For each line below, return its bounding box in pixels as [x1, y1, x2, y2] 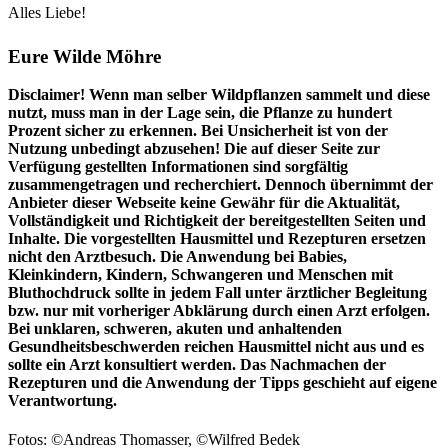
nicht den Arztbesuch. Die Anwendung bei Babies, [8, 248, 347, 266]
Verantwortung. [8, 392, 117, 410]
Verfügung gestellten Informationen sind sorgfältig [8, 158, 348, 176]
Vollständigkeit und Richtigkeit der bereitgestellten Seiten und [8, 212, 426, 230]
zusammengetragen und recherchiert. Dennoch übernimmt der [8, 176, 433, 194]
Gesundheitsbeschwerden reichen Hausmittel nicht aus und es [8, 338, 424, 356]
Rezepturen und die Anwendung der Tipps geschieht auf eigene [8, 374, 437, 392]
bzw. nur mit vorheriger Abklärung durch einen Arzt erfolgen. [8, 302, 430, 320]
